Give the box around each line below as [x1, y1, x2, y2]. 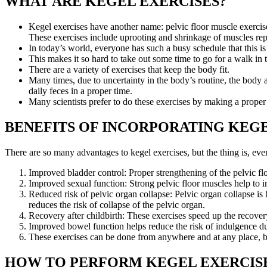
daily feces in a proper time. [29, 86, 132, 97]
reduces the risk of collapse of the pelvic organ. [29, 200, 205, 210]
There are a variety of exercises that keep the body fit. [29, 64, 229, 75]
